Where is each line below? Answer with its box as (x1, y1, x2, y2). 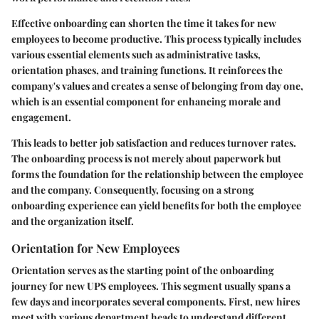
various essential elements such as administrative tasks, (11, 48, 261, 62)
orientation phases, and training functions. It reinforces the (11, 63, 283, 78)
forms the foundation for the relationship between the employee (11, 167, 303, 182)
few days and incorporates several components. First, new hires (11, 295, 300, 309)
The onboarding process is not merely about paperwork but (11, 152, 281, 166)
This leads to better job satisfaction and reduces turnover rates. (11, 136, 296, 150)
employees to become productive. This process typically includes (11, 32, 301, 46)
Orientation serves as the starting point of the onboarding (11, 263, 274, 278)
